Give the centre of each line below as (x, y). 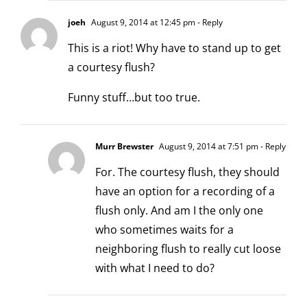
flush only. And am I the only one (179, 210)
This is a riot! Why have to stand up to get (174, 48)
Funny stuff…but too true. (134, 97)
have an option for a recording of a (185, 191)
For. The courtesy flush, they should (187, 172)
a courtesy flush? (111, 67)
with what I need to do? (155, 268)
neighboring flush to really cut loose (188, 248)
